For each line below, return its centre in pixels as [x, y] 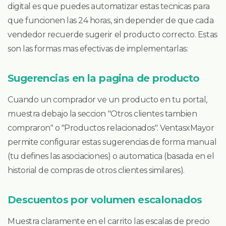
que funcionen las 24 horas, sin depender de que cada [111, 20]
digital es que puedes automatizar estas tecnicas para [109, 6]
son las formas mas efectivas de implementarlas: [98, 48]
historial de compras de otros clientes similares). [96, 170]
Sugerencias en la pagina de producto [104, 78]
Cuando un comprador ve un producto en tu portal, [107, 99]
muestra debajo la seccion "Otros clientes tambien [102, 114]
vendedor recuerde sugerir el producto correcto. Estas [112, 34]
